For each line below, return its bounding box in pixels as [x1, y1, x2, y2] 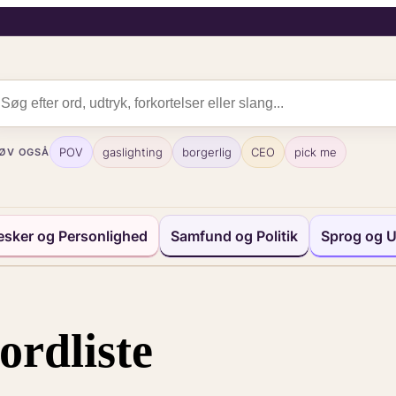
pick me [294, 144, 338, 159]
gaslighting [103, 144, 164, 159]
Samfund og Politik [171, 227, 298, 245]
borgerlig [182, 144, 232, 159]
